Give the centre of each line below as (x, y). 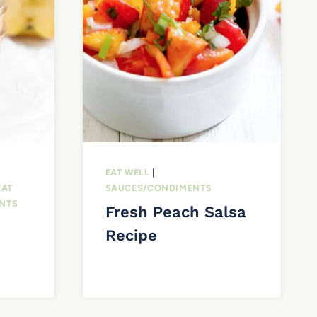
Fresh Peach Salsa (175, 212)
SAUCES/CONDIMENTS (158, 188)
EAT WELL (127, 172)
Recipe (131, 236)
